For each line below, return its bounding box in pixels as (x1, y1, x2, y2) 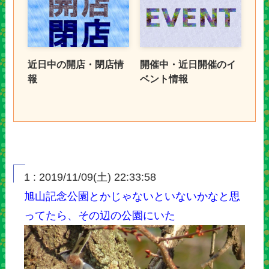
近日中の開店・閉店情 (27, 59, 124, 70)
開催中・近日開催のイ (139, 59, 236, 70)
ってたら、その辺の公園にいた (24, 209, 176, 222)
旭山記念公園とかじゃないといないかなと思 (24, 190, 241, 202)
